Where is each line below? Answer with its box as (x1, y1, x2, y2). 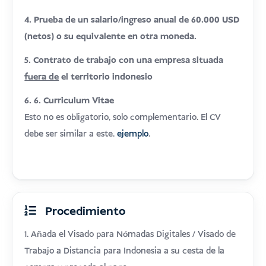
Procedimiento (42, 204, 125, 220)
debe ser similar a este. (24, 128, 118, 140)
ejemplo (117, 128, 149, 140)
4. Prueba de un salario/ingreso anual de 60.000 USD (24, 14, 240, 26)
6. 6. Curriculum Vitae (24, 95, 115, 107)
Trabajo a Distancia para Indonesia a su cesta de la (24, 245, 225, 257)
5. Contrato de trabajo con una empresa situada (24, 55, 224, 66)
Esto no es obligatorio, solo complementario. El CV (24, 112, 221, 123)
